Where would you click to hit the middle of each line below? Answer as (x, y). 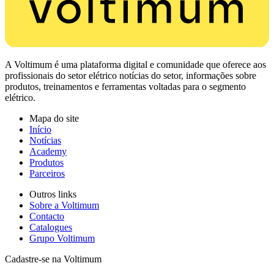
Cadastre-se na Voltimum (53, 259)
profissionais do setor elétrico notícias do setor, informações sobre (131, 75)
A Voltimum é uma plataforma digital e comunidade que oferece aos (135, 64)
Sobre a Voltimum (64, 205)
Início (40, 129)
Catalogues (51, 227)
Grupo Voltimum (62, 238)
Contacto (47, 216)
